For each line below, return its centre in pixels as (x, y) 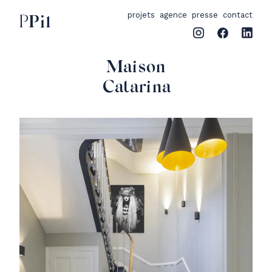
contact (238, 15)
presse (205, 15)
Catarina (136, 88)
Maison (136, 68)
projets (141, 15)
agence (173, 15)
